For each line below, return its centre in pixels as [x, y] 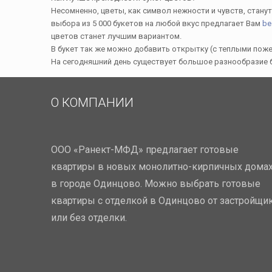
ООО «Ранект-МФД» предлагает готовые [145, 150]
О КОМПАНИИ [92, 103]
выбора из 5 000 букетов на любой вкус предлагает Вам [157, 23]
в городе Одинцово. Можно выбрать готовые [156, 184]
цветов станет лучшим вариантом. [116, 36]
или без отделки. [89, 218]
